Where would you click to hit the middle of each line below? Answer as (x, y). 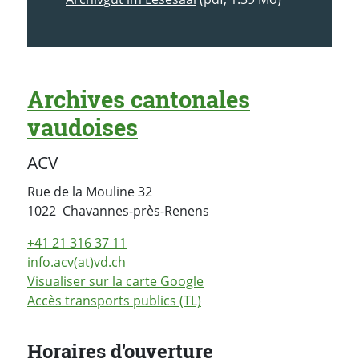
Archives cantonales (139, 99)
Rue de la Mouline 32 (90, 191)
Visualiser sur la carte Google (115, 281)
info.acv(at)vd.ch (77, 262)
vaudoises (83, 127)
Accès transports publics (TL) (114, 300)
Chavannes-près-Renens (136, 210)
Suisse (228, 210)
